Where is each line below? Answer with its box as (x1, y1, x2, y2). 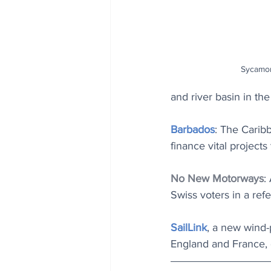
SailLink (171, 221, 207, 233)
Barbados (171, 123, 215, 135)
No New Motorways (171, 172, 264, 184)
